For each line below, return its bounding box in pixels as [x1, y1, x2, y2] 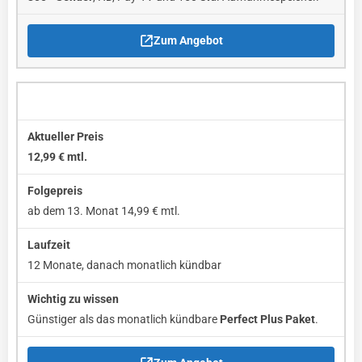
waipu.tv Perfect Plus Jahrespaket [27, 95, 202, 108]
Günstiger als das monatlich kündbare [27, 313, 220, 326]
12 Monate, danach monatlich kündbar [27, 259, 221, 272]
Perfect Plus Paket [220, 313, 315, 326]
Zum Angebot [153, 34, 223, 48]
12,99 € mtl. [27, 150, 87, 164]
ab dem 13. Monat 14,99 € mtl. [27, 204, 180, 218]
